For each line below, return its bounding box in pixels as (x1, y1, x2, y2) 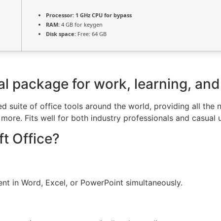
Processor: (46, 11, 74, 19)
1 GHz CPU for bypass (74, 11, 132, 19)
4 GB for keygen (60, 21, 103, 29)
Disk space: (46, 30, 76, 38)
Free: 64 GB (76, 30, 107, 38)
